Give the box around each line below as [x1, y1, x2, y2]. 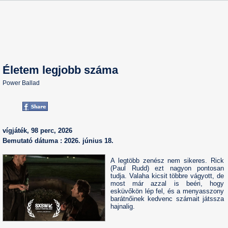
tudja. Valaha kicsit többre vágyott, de [110, 172, 224, 180]
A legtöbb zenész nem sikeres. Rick [110, 157, 224, 164]
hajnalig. [110, 203, 135, 210]
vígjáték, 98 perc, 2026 [3, 127, 72, 134]
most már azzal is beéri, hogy [110, 180, 224, 187]
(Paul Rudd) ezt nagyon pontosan [110, 164, 224, 172]
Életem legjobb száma [3, 64, 118, 76]
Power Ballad [3, 79, 40, 87]
